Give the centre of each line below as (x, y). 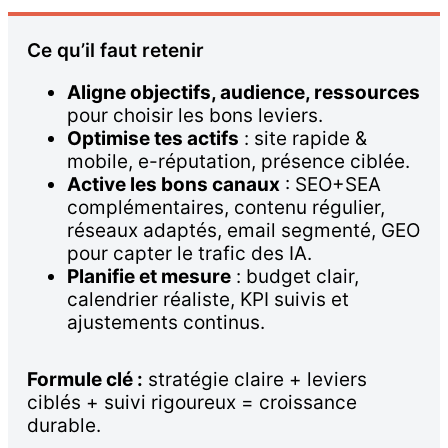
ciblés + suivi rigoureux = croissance (192, 403)
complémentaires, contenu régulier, (226, 207)
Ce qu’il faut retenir (115, 50)
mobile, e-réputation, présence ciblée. (238, 161)
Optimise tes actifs (153, 138)
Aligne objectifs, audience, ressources (243, 92)
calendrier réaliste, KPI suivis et (208, 299)
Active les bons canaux (173, 184)
